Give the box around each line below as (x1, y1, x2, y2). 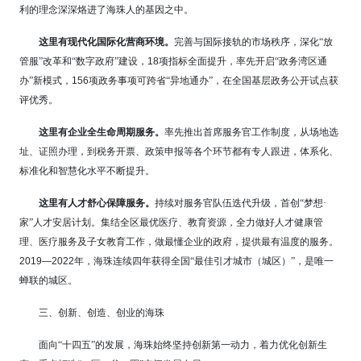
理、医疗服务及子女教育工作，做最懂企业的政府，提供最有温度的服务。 (19, 236, 338, 248)
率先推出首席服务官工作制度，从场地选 (164, 127, 339, 139)
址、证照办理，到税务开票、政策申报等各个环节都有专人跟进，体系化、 (19, 146, 338, 158)
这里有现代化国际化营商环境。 (39, 36, 175, 48)
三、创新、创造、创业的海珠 (39, 307, 164, 319)
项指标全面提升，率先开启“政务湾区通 (159, 56, 327, 68)
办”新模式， (19, 75, 72, 87)
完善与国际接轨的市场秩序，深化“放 (174, 36, 334, 48)
